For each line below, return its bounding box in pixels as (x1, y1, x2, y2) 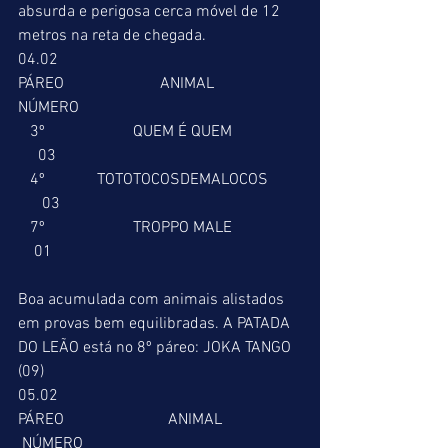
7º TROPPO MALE (18, 218, 30, 238)
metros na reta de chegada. (18, 26, 206, 46)
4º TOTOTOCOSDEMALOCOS (18, 170, 30, 190)
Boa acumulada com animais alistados (18, 290, 288, 310)
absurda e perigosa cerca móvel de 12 (18, 2, 284, 22)
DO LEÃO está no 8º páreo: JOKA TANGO (18, 338, 295, 358)
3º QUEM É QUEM (18, 122, 30, 142)
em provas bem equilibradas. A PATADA (18, 314, 294, 334)
